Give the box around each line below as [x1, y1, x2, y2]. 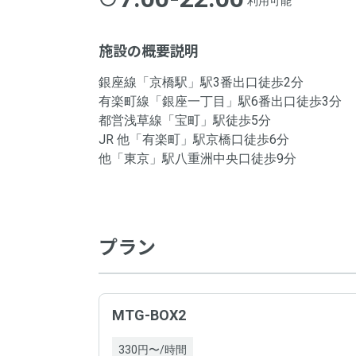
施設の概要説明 [99, 43, 199, 60]
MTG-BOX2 [112, 307, 186, 324]
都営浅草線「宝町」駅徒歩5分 [99, 113, 271, 129]
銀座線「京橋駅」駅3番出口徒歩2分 [99, 75, 304, 91]
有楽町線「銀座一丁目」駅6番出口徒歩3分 [99, 94, 342, 110]
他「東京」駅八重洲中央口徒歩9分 [99, 151, 296, 167]
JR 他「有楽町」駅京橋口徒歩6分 [99, 132, 289, 148]
